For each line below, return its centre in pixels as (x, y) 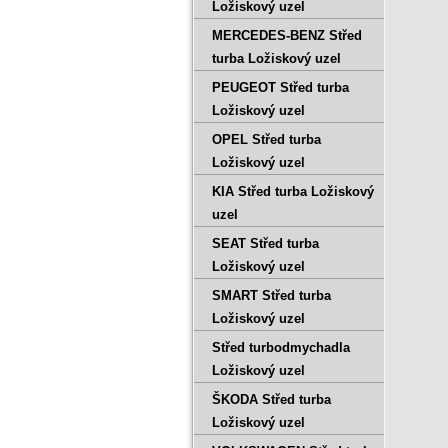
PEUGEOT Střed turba (280, 87)
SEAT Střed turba (265, 243)
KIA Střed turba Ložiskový (293, 191)
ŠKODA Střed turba (271, 399)
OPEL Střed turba (266, 139)
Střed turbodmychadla (281, 347)
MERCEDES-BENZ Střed (287, 35)
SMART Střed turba (271, 295)
